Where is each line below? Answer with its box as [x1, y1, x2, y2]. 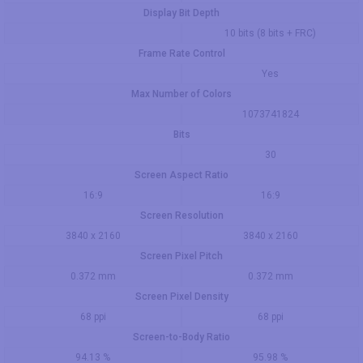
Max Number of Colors [131, 88, 232, 100]
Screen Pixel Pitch [140, 250, 223, 262]
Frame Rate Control [138, 48, 225, 59]
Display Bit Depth [143, 7, 220, 19]
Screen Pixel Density [135, 291, 228, 302]
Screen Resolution [139, 210, 224, 221]
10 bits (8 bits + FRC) [224, 28, 316, 39]
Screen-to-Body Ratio [133, 331, 230, 343]
